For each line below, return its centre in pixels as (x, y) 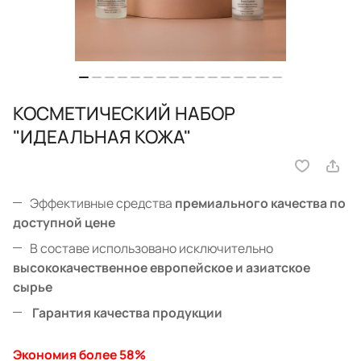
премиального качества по (260, 203)
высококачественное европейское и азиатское (162, 268)
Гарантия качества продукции (127, 313)
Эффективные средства (102, 203)
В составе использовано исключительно (151, 249)
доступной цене (64, 223)
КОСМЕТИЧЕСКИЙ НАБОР (124, 114)
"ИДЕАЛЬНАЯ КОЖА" (102, 137)
